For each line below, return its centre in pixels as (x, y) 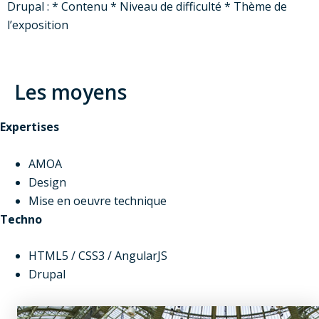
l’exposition (38, 25)
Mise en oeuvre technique (98, 200)
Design (47, 182)
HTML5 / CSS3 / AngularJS (98, 256)
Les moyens (70, 91)
